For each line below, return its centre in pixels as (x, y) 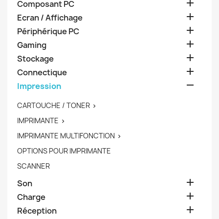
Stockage (35, 59)
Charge (31, 197)
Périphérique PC (48, 31)
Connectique (42, 72)
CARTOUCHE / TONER (54, 105)
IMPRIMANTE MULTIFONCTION (66, 136)
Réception (37, 211)
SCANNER (33, 166)
